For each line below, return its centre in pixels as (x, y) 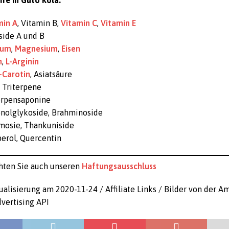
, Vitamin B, (39, 23)
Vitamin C (79, 23)
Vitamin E (119, 23)
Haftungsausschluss (119, 166)
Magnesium (37, 49)
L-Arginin (22, 61)
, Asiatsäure (51, 74)
